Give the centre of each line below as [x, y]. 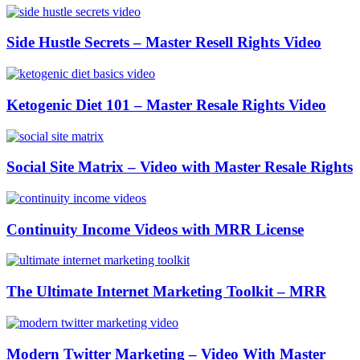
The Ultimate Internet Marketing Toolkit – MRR [166, 292]
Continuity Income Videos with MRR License [155, 229]
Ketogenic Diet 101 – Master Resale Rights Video [166, 104]
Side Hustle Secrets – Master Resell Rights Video [164, 43]
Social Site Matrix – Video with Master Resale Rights [180, 167]
